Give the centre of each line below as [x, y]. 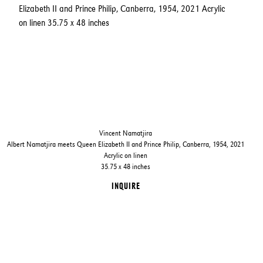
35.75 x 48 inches [126, 166]
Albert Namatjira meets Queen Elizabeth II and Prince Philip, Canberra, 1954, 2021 [126, 144]
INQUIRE [126, 186]
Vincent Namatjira [126, 133]
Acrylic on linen [126, 155]
